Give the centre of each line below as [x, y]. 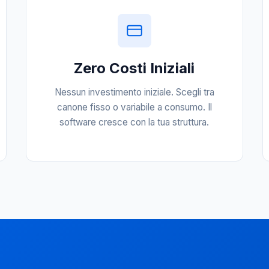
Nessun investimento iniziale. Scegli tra [134, 92]
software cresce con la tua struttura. [134, 122]
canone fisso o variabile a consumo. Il [134, 107]
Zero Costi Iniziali [134, 68]
